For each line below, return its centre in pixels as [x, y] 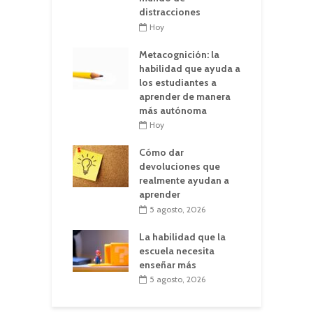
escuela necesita [177, 250]
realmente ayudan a [184, 181]
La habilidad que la [182, 236]
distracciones [170, 12]
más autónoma [173, 110]
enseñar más [168, 264]
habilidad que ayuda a [190, 68]
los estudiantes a [178, 82]
